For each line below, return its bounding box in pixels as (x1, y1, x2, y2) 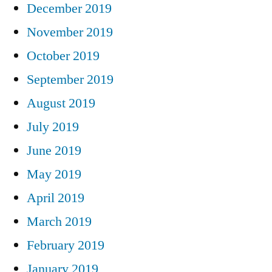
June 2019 (27, 141, 81, 159)
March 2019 (27, 212, 92, 230)
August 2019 (27, 94, 95, 112)
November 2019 (27, 23, 113, 41)
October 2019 (27, 47, 100, 64)
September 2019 (27, 70, 114, 88)
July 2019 (27, 118, 79, 135)
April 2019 (27, 189, 84, 206)
